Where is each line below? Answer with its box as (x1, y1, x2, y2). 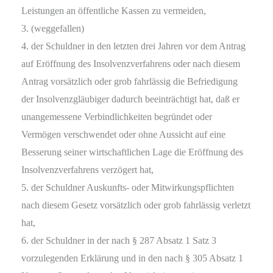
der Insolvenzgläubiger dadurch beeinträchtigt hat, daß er (21, 94, 239, 105)
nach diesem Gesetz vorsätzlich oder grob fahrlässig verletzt (21, 200, 250, 211)
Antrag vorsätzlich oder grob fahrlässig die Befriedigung (21, 76, 238, 87)
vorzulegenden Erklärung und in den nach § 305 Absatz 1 (21, 253, 243, 264)
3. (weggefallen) (21, 23, 84, 34)
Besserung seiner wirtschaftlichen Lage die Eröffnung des (21, 147, 243, 158)
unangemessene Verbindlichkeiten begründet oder (21, 112, 212, 122)
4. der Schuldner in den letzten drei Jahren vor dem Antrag (21, 41, 246, 52)
